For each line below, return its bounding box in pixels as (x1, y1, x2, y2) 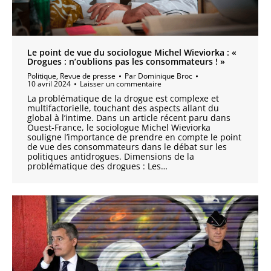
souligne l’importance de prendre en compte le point (27, 131, 241, 143)
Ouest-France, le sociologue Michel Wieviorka (27, 122, 211, 134)
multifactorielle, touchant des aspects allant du (27, 102, 219, 114)
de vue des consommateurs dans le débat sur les (27, 141, 227, 153)
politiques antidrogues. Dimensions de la (27, 151, 194, 163)
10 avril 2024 (27, 79, 71, 90)
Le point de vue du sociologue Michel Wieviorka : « (27, 47, 237, 59)
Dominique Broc (138, 71, 192, 82)
